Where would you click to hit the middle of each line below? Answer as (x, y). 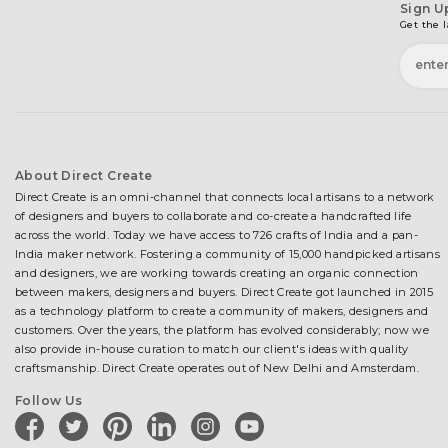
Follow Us (49, 400)
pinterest (130, 414)
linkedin (170, 414)
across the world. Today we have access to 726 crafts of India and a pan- (217, 235)
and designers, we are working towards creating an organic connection (217, 273)
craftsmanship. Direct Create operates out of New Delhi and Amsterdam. (217, 368)
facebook (42, 414)
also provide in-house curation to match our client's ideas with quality (212, 349)
